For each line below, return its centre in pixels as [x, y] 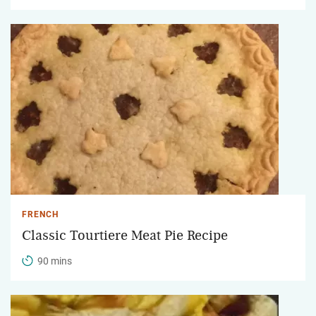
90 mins [55, 261]
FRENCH [40, 214]
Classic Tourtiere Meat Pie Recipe [125, 235]
